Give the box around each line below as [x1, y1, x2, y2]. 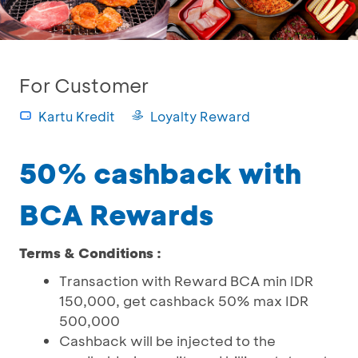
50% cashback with [19, 154, 301, 191]
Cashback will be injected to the [59, 332, 276, 349]
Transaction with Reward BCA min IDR [59, 272, 313, 289]
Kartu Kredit [38, 108, 115, 125]
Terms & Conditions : [19, 244, 161, 261]
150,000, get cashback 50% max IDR [59, 292, 308, 309]
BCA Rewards [19, 196, 213, 233]
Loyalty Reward [150, 108, 250, 125]
